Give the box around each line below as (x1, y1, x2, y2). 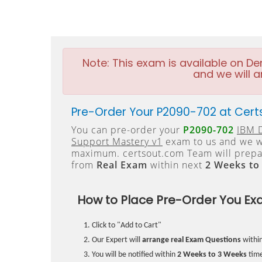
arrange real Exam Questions (142, 236, 241, 244)
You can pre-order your (71, 123, 183, 136)
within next (147, 158, 205, 171)
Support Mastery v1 (71, 135, 163, 148)
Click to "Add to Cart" (92, 221, 161, 230)
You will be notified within (92, 250, 177, 259)
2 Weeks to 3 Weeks (177, 250, 247, 259)
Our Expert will (92, 236, 142, 244)
